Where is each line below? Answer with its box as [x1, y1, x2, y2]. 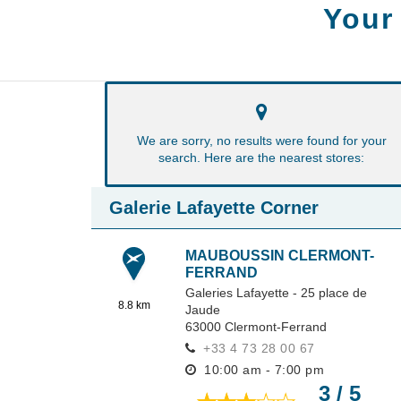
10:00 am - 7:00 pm [200, 363, 324, 377]
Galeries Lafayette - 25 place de [185, 286, 367, 300]
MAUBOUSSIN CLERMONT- [185, 248, 374, 263]
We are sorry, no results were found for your [136, 133, 387, 148]
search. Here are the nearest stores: [158, 150, 364, 165]
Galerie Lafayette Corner [109, 198, 319, 218]
